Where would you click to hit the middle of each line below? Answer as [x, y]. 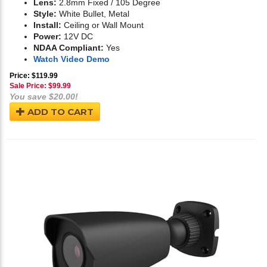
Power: [47, 37]
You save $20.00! [44, 97]
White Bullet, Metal [93, 14]
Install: [47, 25]
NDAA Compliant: [69, 48]
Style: [45, 14]
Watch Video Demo [72, 59]
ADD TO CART [59, 112]
